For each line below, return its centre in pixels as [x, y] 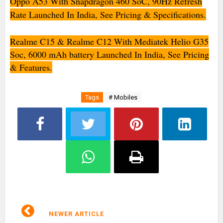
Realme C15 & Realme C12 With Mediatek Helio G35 [109, 42]
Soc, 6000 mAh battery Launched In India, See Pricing [109, 55]
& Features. [31, 67]
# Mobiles [123, 98]
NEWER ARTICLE [75, 214]
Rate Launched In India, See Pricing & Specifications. [108, 15]
